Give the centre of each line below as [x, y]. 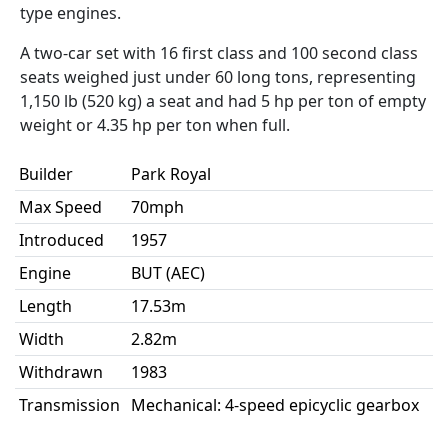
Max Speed [60, 207]
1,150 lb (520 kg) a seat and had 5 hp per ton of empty [223, 101]
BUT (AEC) [168, 273]
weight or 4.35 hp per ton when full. [155, 125]
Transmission [69, 405]
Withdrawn [61, 372]
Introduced [61, 240]
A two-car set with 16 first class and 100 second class [219, 53]
